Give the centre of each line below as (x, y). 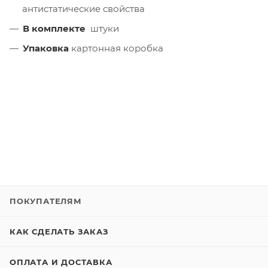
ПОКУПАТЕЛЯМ (46, 201)
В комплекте (54, 28)
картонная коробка (116, 48)
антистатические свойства (83, 8)
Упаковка (46, 48)
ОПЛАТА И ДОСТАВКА (61, 262)
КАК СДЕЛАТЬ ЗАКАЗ (59, 232)
